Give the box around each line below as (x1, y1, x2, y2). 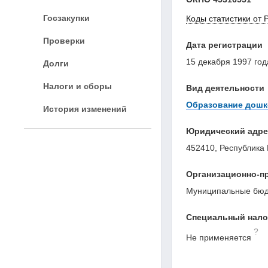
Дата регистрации (186, 39, 263, 50)
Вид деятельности (186, 83, 264, 93)
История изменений (43, 103, 127, 114)
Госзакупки (43, 13, 90, 23)
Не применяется (186, 232, 251, 242)
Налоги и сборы (43, 81, 112, 91)
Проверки (43, 35, 85, 45)
